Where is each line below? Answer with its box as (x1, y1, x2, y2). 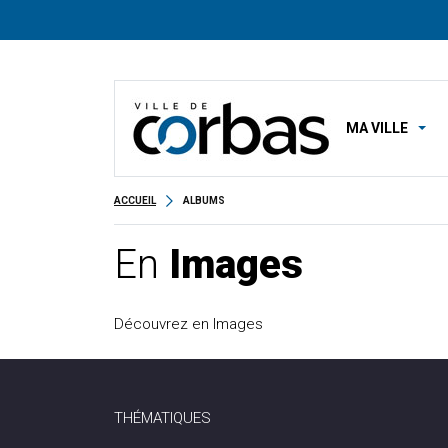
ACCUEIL (114, 195, 156, 206)
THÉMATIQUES (114, 409, 211, 427)
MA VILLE (346, 120, 409, 136)
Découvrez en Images (114, 315, 263, 333)
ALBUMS (183, 195, 225, 206)
